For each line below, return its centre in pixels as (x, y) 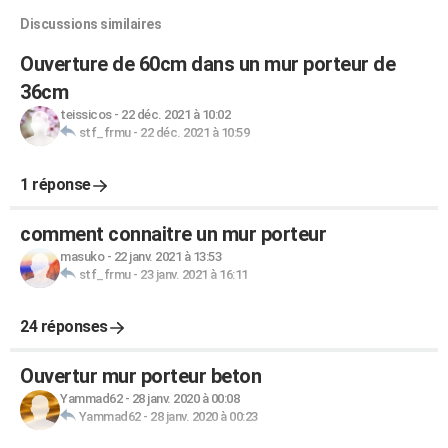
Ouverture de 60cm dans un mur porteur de (207, 64)
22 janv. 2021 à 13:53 (167, 256)
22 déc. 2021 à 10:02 (175, 114)
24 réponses (64, 326)
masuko (82, 256)
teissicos (86, 114)
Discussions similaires (90, 24)
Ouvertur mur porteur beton (140, 376)
